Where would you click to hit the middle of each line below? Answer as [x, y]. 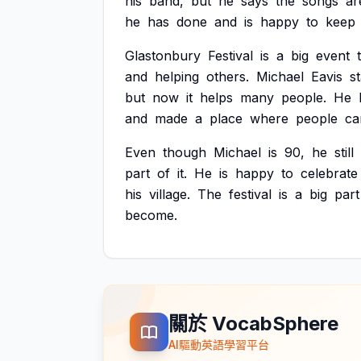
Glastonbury [163, 56]
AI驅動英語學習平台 [219, 344]
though [185, 152]
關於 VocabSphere [253, 324]
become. [151, 215]
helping [177, 77]
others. [228, 77]
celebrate [329, 173]
